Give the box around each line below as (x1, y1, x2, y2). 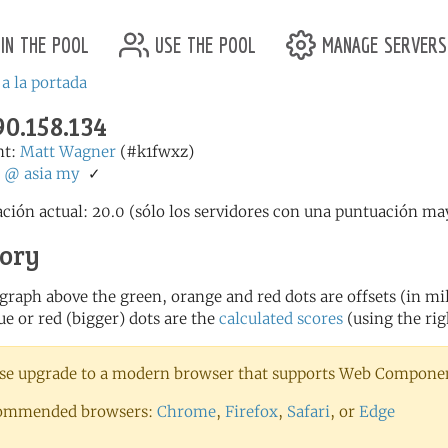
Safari (287, 402, 330, 421)
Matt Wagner (20, 142, 116, 161)
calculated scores (219, 309, 343, 328)
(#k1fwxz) (116, 142, 194, 161)
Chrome (157, 402, 216, 421)
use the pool (149, 25, 256, 59)
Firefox (225, 402, 278, 421)
